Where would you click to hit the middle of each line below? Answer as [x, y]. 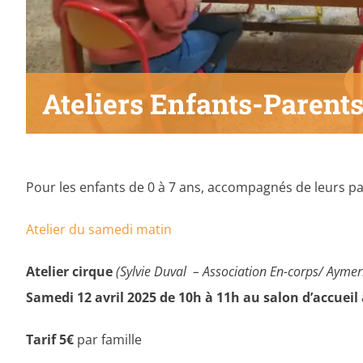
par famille [108, 340]
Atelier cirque [71, 272]
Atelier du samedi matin [99, 230]
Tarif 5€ [50, 340]
